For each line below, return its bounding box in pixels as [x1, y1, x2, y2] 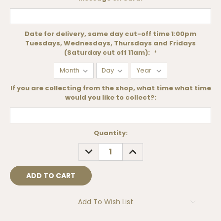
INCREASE [125, 143, 160, 153]
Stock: [10, 137, 33, 147]
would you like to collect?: [65, 93, 156, 103]
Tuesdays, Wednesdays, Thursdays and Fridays [25, 38, 196, 48]
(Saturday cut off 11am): [64, 48, 151, 58]
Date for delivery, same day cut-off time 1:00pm [25, 29, 196, 39]
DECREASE [81, 143, 118, 153]
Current [10, 128, 37, 138]
